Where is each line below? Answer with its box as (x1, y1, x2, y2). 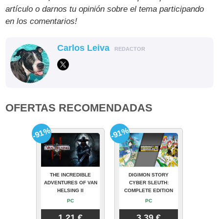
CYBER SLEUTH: (129, 180, 169, 186)
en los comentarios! (5, 17, 78, 26)
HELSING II (57, 188, 84, 194)
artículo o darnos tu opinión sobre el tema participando (5, 4, 204, 14)
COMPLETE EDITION (124, 188, 173, 194)
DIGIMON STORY (129, 172, 169, 178)
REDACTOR (114, 46, 146, 52)
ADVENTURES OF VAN (44, 180, 97, 186)
